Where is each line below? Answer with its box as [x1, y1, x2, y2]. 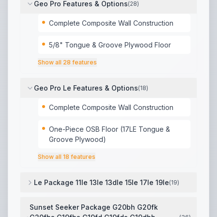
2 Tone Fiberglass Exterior [20, 193, 116, 202]
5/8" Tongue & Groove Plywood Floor [49, 41, 171, 49]
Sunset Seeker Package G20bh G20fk [30, 203, 158, 211]
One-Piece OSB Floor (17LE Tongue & [49, 125, 170, 133]
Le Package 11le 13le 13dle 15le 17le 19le [34, 178, 169, 186]
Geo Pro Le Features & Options [34, 84, 138, 92]
